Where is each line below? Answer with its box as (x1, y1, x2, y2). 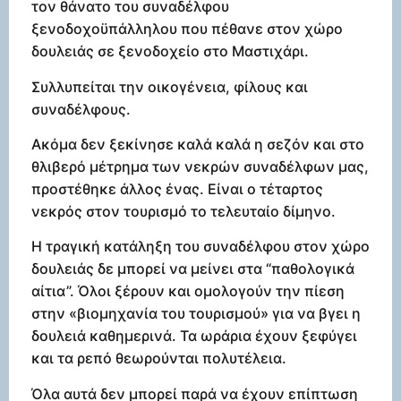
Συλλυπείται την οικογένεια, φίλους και (31, 77, 308, 96)
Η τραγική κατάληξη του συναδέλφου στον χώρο (31, 237, 370, 256)
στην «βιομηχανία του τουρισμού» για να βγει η (31, 304, 361, 323)
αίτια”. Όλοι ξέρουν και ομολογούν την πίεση (31, 282, 345, 301)
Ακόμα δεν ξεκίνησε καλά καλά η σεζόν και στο (31, 134, 364, 153)
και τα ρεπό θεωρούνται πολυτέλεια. (31, 349, 286, 368)
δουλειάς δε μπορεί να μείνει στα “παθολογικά (31, 260, 354, 278)
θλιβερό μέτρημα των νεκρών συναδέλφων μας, (31, 157, 369, 175)
